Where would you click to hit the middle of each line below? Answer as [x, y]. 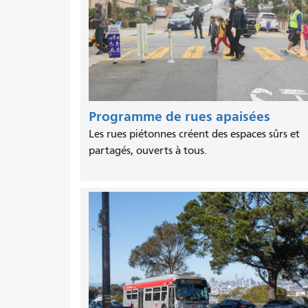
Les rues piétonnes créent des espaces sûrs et [194, 134]
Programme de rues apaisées [179, 117]
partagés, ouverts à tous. [148, 151]
